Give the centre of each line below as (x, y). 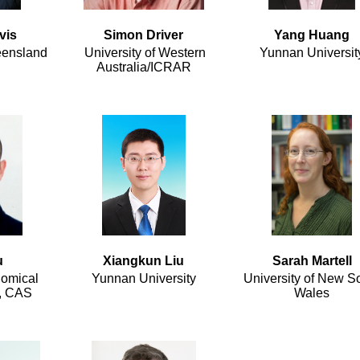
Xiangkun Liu (143, 261)
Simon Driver (143, 35)
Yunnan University (143, 279)
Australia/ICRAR (143, 67)
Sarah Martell (312, 261)
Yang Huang (312, 35)
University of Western (143, 53)
